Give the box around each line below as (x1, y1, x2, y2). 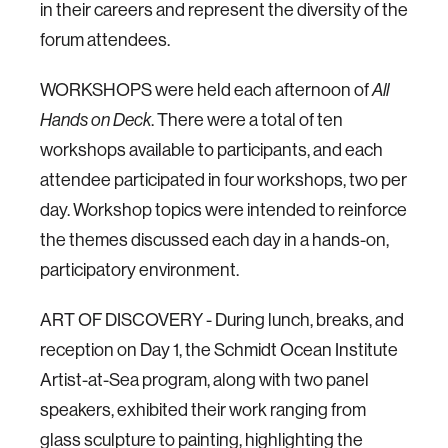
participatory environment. (40, 259, 242, 280)
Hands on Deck (40, 109, 151, 130)
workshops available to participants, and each (40, 139, 383, 160)
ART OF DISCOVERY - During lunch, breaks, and (40, 309, 404, 330)
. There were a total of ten (151, 109, 343, 130)
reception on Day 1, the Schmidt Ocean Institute (40, 339, 398, 360)
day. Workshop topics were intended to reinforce (40, 199, 407, 220)
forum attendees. (40, 29, 170, 50)
